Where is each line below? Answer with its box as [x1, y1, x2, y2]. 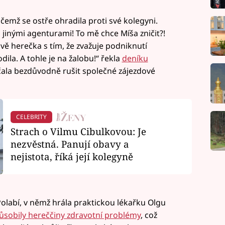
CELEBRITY [16, 113, 47, 122]
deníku [122, 52, 148, 64]
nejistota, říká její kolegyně [10, 150, 133, 163]
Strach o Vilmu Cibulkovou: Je [10, 125, 146, 138]
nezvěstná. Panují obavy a [10, 137, 129, 150]
